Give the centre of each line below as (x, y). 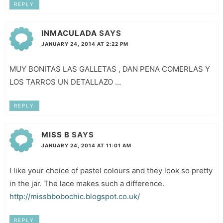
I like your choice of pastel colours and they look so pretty (111, 170)
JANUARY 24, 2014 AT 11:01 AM (86, 145)
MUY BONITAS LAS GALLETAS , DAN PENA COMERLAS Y (110, 69)
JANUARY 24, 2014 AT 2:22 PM (85, 44)
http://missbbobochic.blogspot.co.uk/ (74, 196)
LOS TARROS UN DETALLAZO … (65, 82)
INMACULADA (69, 33)
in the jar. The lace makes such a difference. (87, 183)
